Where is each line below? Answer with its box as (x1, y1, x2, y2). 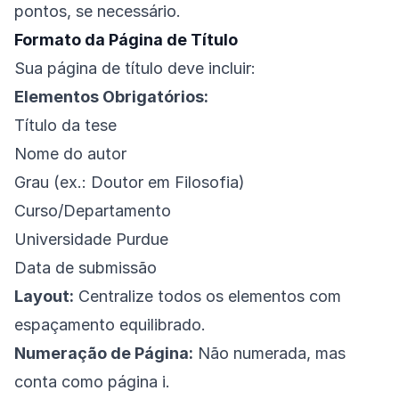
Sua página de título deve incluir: (14, 59, 256, 78)
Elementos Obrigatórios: (14, 87, 208, 107)
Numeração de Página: (14, 344, 193, 363)
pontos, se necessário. (14, 2, 181, 21)
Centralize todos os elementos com (74, 287, 341, 306)
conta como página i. (14, 372, 170, 392)
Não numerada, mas (193, 344, 346, 363)
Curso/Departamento (14, 201, 171, 221)
